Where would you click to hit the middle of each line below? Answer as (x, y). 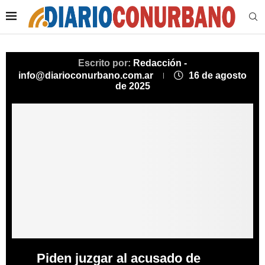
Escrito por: (106, 63)
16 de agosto (218, 76)
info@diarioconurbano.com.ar (87, 76)
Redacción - (160, 63)
